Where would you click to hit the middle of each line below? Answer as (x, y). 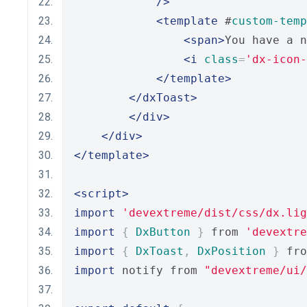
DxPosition (232, 251)
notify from (160, 270)
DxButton (163, 232)
